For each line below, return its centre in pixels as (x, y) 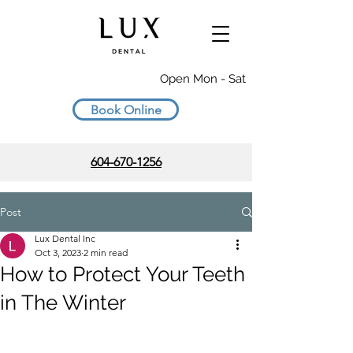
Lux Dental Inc (65, 238)
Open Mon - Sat (203, 79)
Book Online (126, 110)
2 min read (106, 253)
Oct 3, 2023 (58, 253)
